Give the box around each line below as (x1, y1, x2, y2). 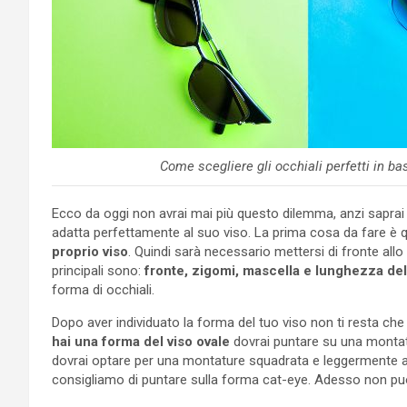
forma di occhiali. (52, 281, 154, 298)
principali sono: (52, 262, 144, 279)
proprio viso (52, 243, 128, 260)
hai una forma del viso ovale (52, 333, 230, 350)
